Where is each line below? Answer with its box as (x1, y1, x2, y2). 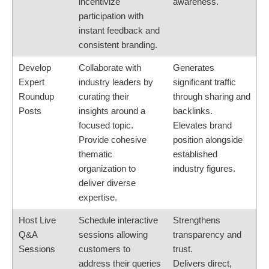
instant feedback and (79, 25, 160, 36)
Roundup (19, 91, 54, 102)
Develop (19, 62, 51, 73)
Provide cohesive (79, 134, 147, 145)
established (173, 149, 217, 160)
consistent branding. (79, 40, 157, 50)
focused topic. (79, 120, 133, 131)
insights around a (79, 106, 145, 116)
